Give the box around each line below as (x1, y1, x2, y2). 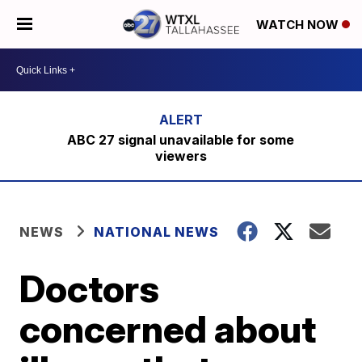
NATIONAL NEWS (94, 224, 220, 240)
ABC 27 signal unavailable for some (67, 132, 295, 148)
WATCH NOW (256, 17, 342, 33)
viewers (154, 148, 207, 164)
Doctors (19, 266, 160, 311)
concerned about (19, 306, 317, 351)
